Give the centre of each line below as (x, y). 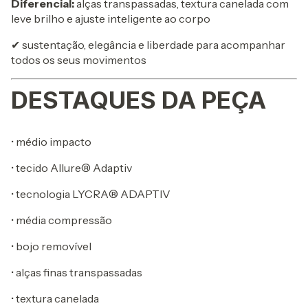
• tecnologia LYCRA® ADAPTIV (91, 194)
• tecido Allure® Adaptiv (71, 168)
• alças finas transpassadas (77, 273)
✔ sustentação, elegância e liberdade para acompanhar (148, 45)
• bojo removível (51, 246)
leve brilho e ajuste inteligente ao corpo (111, 19)
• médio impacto (51, 142)
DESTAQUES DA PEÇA (139, 100)
